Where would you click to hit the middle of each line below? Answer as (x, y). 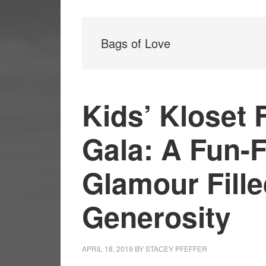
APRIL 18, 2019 (107, 248)
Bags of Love (136, 43)
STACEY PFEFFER (176, 248)
